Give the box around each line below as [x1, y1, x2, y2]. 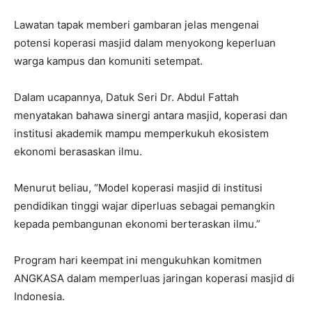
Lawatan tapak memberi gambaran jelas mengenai [14, 17, 259, 31]
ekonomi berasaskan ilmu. [14, 144, 142, 158]
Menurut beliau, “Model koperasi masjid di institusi [14, 180, 263, 194]
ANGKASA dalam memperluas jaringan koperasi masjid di [14, 271, 295, 285]
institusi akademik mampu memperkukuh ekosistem [14, 126, 269, 140]
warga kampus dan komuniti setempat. [14, 54, 203, 68]
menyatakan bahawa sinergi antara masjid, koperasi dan [14, 108, 288, 122]
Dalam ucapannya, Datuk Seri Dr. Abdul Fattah [14, 90, 239, 104]
